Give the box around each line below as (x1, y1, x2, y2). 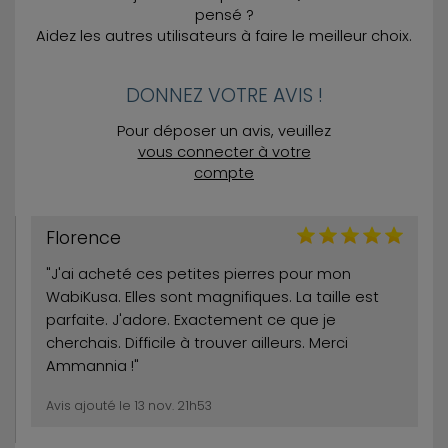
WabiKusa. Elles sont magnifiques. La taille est (46, 286, 379, 307)
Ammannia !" (46, 355, 139, 376)
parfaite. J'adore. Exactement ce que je (46, 309, 336, 330)
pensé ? (194, 4, 254, 25)
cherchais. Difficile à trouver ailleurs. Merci (46, 332, 348, 353)
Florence (46, 224, 121, 250)
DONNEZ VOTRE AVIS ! (125, 81, 323, 109)
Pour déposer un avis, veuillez (117, 121, 331, 142)
